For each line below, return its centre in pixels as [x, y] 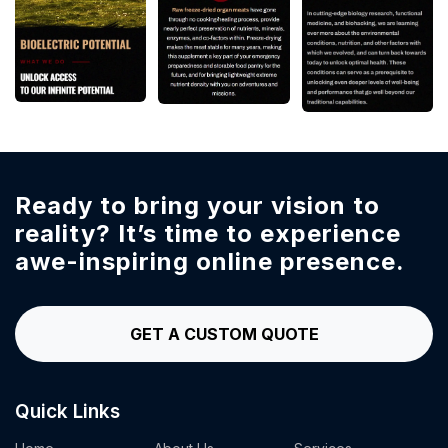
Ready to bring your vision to [197, 206]
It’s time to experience [256, 234]
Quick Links [67, 412]
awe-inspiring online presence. [210, 262]
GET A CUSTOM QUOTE [224, 334]
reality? [63, 234]
